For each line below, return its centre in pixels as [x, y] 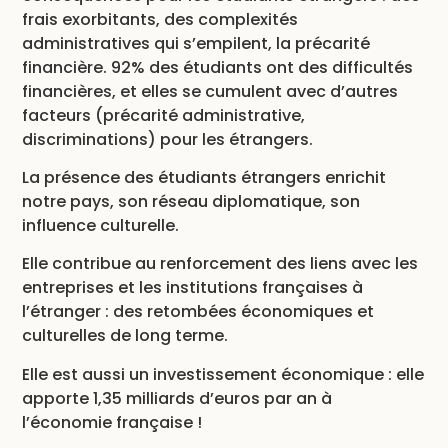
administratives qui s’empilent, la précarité [196, 43]
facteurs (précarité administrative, [164, 115]
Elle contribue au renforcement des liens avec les [220, 264]
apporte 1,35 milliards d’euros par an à [177, 398]
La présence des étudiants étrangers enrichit [204, 177]
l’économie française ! [114, 422]
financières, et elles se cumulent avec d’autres [210, 91]
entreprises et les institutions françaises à [193, 288]
